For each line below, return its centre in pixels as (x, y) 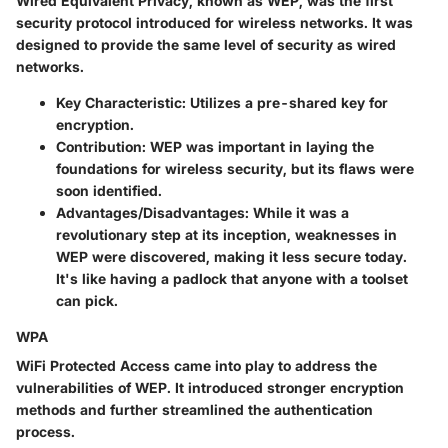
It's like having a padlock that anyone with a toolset (232, 279)
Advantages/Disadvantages (150, 213)
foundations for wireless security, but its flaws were (235, 169)
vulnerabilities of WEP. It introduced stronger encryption (210, 388)
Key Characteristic (119, 103)
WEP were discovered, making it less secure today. (231, 257)
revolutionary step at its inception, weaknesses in (226, 235)
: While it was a (297, 213)
